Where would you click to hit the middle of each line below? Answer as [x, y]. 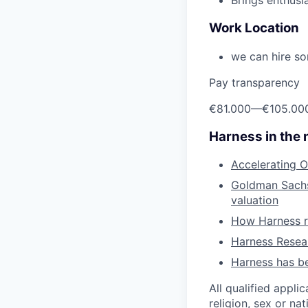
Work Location [254, 28]
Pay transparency [254, 82]
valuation [255, 200]
